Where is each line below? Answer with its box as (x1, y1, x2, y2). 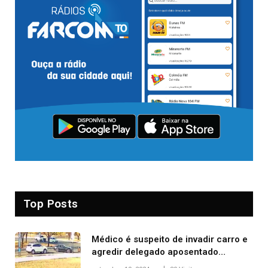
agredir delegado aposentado (92, 246, 218, 258)
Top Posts (23, 197, 78, 211)
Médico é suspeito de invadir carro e (92, 234, 248, 245)
